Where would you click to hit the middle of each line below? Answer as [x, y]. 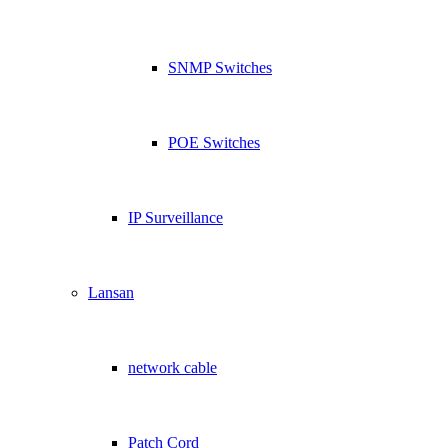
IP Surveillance [175, 217]
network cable [172, 367]
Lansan [111, 292]
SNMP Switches [220, 67]
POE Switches [214, 142]
